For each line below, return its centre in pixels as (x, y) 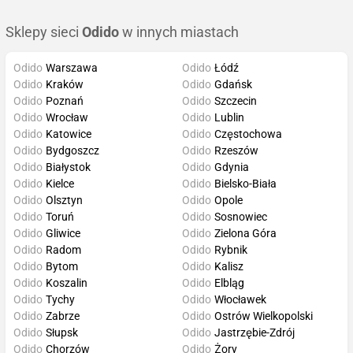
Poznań (65, 100)
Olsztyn (64, 200)
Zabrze (63, 316)
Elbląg (229, 282)
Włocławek (240, 299)
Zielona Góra (245, 233)
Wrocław (67, 117)
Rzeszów (236, 150)
